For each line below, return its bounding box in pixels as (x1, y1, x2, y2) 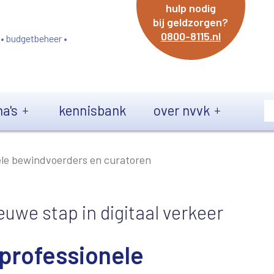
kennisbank (59, 101, 126, 119)
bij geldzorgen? (153, 15, 229, 29)
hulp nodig (165, 1, 216, 15)
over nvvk (154, 101, 210, 119)
